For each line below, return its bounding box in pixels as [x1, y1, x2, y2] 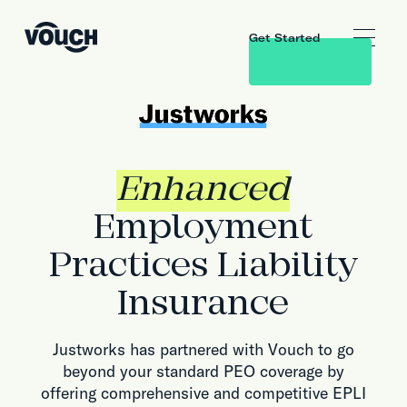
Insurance [117, 284, 290, 327]
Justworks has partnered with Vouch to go [52, 338, 354, 360]
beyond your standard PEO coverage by [62, 360, 344, 382]
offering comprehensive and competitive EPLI [40, 382, 366, 403]
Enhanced [116, 170, 291, 213]
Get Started [249, 30, 322, 45]
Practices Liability [48, 246, 358, 289]
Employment [94, 208, 313, 251]
